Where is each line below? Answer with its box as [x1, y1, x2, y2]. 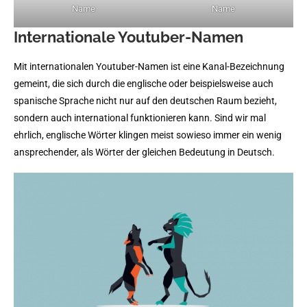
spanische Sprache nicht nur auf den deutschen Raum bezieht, [14, 95, 277, 106]
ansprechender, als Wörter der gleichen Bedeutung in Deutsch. [14, 147, 275, 158]
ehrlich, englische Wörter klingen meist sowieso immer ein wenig [14, 130, 282, 140]
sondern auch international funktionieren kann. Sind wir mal [14, 112, 266, 123]
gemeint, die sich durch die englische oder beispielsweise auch [14, 78, 273, 89]
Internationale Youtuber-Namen [14, 28, 243, 46]
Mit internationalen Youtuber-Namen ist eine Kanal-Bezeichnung [14, 61, 284, 72]
